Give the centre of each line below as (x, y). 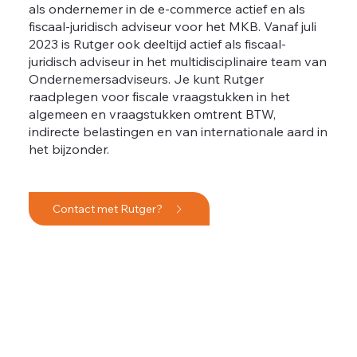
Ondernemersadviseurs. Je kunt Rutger (146, 78)
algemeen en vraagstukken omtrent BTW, (152, 114)
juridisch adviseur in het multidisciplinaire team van (177, 61)
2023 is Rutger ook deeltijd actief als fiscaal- (157, 43)
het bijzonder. (69, 149)
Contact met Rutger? (108, 208)
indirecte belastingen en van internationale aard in (178, 131)
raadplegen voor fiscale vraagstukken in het (159, 96)
